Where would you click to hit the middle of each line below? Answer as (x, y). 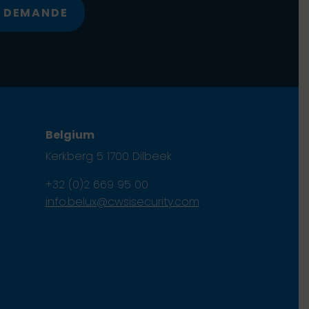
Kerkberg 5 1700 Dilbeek (108, 157)
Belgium (70, 135)
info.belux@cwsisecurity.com (122, 202)
